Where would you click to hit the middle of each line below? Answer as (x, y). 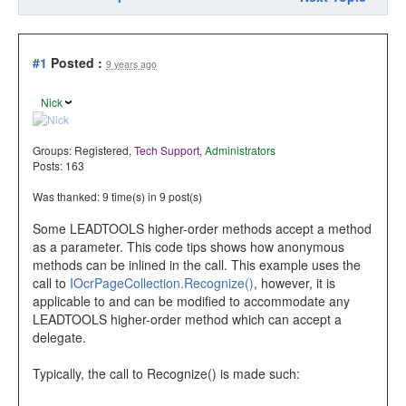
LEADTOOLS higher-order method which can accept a (187, 319)
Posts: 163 (58, 166)
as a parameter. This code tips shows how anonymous (188, 247)
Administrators (240, 150)
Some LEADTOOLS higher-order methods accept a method (202, 229)
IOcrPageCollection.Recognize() (162, 283)
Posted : (77, 63)
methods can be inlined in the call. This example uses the (197, 265)
